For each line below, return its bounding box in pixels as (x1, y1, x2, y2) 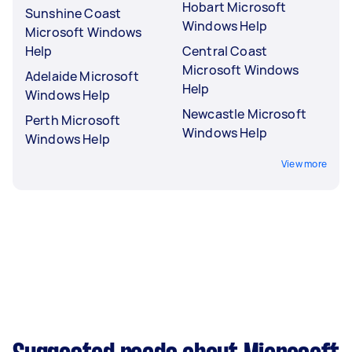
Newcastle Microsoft (182, 104, 306, 123)
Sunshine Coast (25, 4, 122, 22)
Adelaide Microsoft (25, 67, 139, 85)
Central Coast (182, 42, 267, 60)
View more (280, 156, 327, 170)
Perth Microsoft (25, 111, 121, 129)
